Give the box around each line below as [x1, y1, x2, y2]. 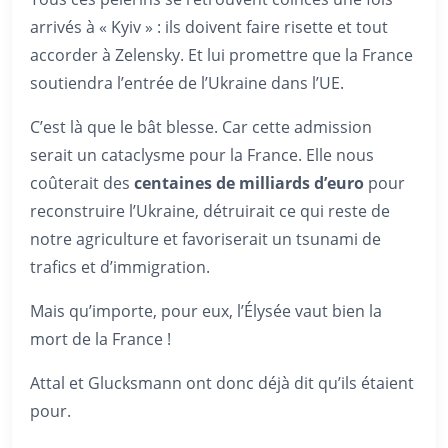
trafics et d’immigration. [30, 256, 210, 278]
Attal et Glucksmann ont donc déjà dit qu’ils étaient [30, 372, 414, 394]
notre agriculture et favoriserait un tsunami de [30, 228, 381, 250]
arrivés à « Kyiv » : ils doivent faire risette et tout [30, 16, 388, 38]
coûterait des [30, 172, 134, 194]
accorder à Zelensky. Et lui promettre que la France [30, 44, 413, 66]
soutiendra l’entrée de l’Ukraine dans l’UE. [30, 72, 344, 94]
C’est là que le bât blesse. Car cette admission [30, 116, 372, 138]
